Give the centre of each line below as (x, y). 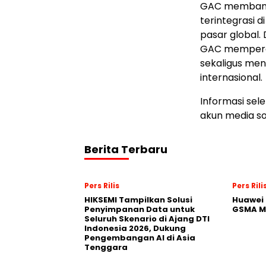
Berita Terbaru (126, 149)
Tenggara (106, 247)
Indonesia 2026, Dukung (135, 228)
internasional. (231, 77)
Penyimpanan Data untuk (140, 209)
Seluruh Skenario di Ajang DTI (147, 218)
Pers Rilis (102, 185)
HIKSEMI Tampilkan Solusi (138, 199)
